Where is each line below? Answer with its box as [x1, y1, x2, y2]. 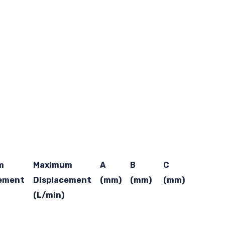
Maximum [33, 160, 72, 170]
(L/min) [33, 190, 64, 200]
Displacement [33, 175, 91, 185]
